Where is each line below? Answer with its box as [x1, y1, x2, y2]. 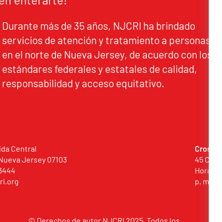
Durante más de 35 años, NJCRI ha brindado [2, 19, 196, 32]
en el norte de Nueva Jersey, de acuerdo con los [2, 48, 213, 60]
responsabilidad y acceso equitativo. [2, 77, 165, 89]
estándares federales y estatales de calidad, [2, 62, 198, 75]
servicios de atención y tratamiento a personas [2, 34, 211, 46]
